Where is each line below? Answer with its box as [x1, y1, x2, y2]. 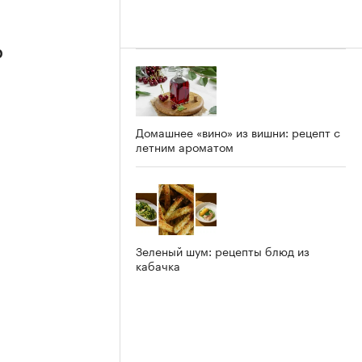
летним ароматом [136, 137, 234, 156]
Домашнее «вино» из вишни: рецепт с [136, 123, 340, 141]
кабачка [136, 256, 180, 275]
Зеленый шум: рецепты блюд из [136, 242, 309, 260]
